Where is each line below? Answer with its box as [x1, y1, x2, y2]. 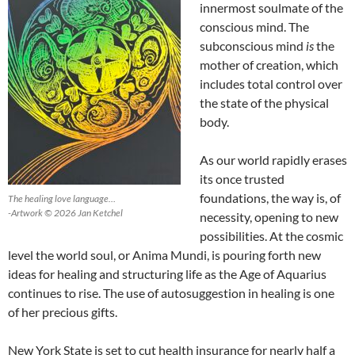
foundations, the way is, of [200, 190, 341, 206]
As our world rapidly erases [200, 152, 347, 168]
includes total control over [200, 76, 342, 92]
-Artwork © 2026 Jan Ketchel [8, 207, 123, 219]
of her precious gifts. [8, 304, 117, 320]
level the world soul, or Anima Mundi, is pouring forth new [8, 247, 321, 263]
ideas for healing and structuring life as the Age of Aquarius [8, 266, 326, 282]
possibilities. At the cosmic [200, 228, 343, 244]
